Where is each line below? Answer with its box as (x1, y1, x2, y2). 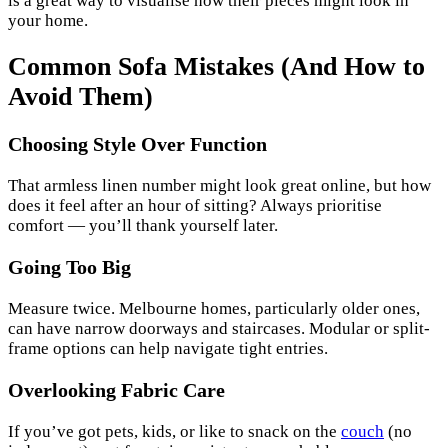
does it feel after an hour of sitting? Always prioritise (8, 196, 382, 215)
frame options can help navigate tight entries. (8, 338, 328, 358)
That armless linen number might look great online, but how (8, 176, 431, 195)
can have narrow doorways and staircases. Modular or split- (8, 318, 430, 338)
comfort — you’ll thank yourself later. (8, 216, 278, 235)
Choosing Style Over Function (8, 133, 267, 156)
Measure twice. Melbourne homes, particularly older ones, (8, 298, 420, 318)
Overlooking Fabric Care (8, 378, 225, 401)
